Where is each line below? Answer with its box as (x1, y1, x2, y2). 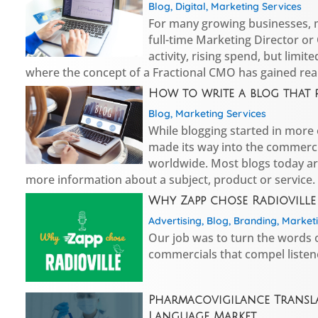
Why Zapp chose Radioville (148, 194, 316, 207)
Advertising (148, 214, 202, 227)
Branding (233, 214, 277, 227)
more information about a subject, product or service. (26, 171, 316, 187)
